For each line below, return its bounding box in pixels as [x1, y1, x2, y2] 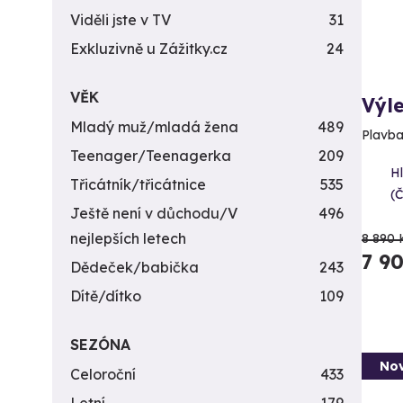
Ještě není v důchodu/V [70, 204, 237, 222]
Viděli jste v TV [70, 11, 171, 29]
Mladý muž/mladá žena [70, 118, 238, 136]
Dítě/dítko [70, 287, 141, 305]
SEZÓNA [70, 336, 130, 354]
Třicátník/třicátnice [70, 175, 206, 193]
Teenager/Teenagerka [70, 147, 231, 165]
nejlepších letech [70, 229, 186, 247]
